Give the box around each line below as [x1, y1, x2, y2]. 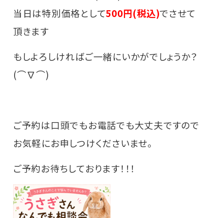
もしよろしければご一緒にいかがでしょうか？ [13, 50, 198, 63]
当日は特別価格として [13, 6, 106, 20]
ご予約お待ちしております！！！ [13, 162, 136, 175]
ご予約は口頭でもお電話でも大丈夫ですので [13, 118, 200, 132]
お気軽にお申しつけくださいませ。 [13, 136, 153, 150]
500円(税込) [106, 6, 160, 20]
